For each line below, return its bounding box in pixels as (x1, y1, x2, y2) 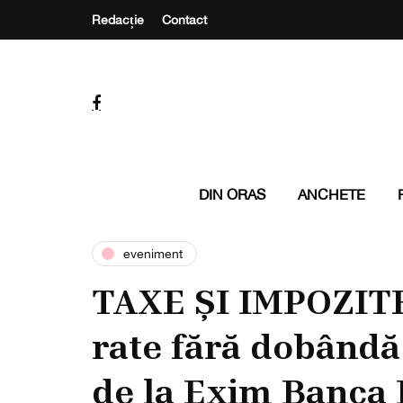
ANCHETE (297, 186, 365, 202)
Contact (162, 13, 207, 27)
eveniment (123, 246, 183, 261)
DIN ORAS (198, 186, 265, 202)
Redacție (92, 13, 144, 27)
